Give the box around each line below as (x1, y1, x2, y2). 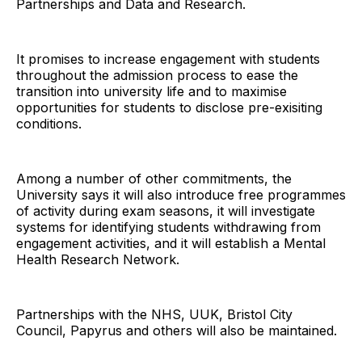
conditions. (16, 115, 82, 132)
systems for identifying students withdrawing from (16, 218, 321, 235)
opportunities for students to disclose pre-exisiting (16, 99, 322, 116)
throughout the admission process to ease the (16, 66, 298, 83)
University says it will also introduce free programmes (16, 186, 346, 203)
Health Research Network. (16, 250, 179, 267)
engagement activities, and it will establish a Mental (16, 234, 326, 251)
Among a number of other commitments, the (16, 170, 292, 187)
